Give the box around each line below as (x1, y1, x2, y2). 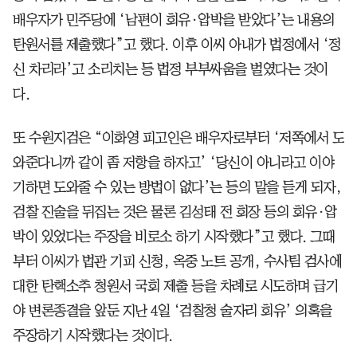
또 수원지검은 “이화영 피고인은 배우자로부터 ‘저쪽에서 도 (13, 130, 344, 145)
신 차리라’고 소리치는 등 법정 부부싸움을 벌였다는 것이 (13, 61, 328, 76)
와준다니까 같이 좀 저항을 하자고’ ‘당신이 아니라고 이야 (13, 155, 334, 170)
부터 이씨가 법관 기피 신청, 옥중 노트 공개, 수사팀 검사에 (13, 253, 341, 269)
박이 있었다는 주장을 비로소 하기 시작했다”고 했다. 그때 (13, 229, 335, 244)
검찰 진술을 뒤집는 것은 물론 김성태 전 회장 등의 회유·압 (13, 204, 337, 219)
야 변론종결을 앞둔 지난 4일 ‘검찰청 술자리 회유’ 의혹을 (13, 303, 332, 318)
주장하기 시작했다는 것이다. (13, 328, 173, 343)
